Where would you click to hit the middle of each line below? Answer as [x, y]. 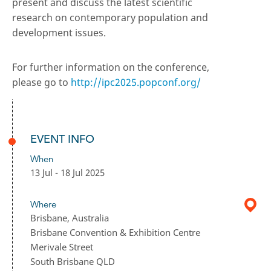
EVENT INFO [62, 139]
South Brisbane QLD [73, 261]
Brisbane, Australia [70, 217]
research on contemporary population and [110, 17]
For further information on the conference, [111, 67]
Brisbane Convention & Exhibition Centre [115, 232]
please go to [41, 82]
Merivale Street [62, 247]
